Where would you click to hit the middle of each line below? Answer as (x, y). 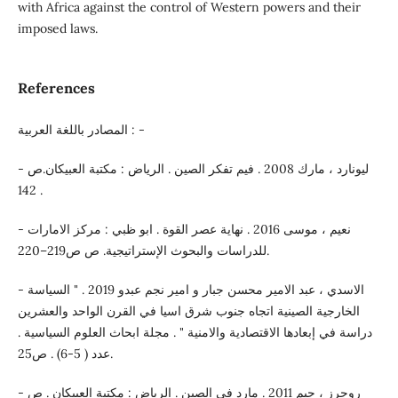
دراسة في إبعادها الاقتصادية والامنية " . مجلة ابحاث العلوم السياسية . (195, 333)
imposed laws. (57, 29)
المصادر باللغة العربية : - (136, 130)
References (56, 88)
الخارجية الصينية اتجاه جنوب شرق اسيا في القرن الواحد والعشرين (188, 311)
